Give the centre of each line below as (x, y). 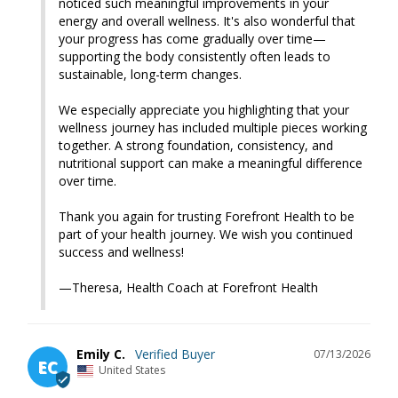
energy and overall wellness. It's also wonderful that (207, 21)
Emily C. (101, 354)
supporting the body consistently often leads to (195, 57)
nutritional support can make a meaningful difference (211, 163)
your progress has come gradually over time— (192, 39)
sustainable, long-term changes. (150, 75)
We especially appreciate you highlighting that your (204, 110)
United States (132, 370)
